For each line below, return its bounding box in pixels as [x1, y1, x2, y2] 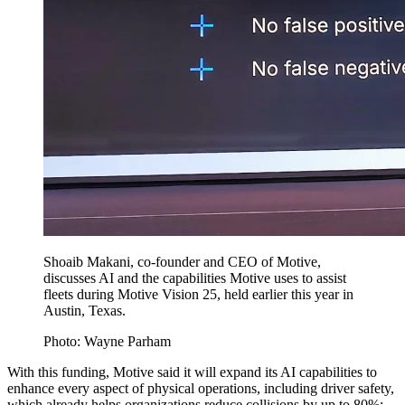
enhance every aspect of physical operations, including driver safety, [7, 381, 394, 397]
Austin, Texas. [43, 303, 126, 319]
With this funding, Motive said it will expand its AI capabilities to [7, 364, 377, 381]
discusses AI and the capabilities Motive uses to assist [43, 270, 346, 287]
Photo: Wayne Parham [43, 334, 171, 350]
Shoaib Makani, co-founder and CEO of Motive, [43, 254, 321, 270]
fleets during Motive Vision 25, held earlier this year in [43, 287, 353, 303]
